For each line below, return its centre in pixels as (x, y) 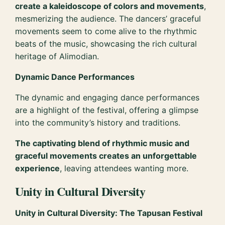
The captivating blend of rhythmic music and (102, 143)
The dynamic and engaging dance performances (107, 97)
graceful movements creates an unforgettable (106, 155)
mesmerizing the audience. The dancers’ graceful (108, 18)
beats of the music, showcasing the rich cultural (106, 43)
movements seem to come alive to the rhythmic (106, 31)
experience (38, 168)
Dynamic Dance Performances (75, 77)
